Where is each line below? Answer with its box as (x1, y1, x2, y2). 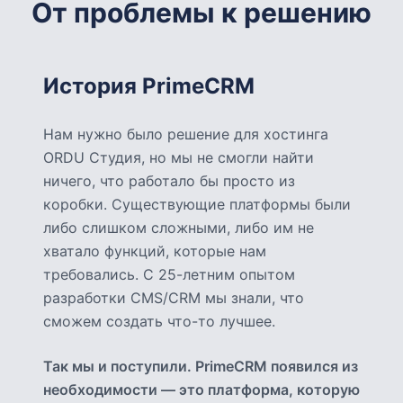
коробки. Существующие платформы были (43, 195, 351, 213)
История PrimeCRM (43, 73, 255, 99)
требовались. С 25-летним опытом (43, 265, 295, 283)
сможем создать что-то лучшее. (43, 312, 275, 330)
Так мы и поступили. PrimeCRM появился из (43, 357, 358, 375)
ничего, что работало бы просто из (43, 172, 295, 190)
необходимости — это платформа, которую (43, 381, 360, 399)
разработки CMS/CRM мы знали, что (43, 289, 304, 307)
